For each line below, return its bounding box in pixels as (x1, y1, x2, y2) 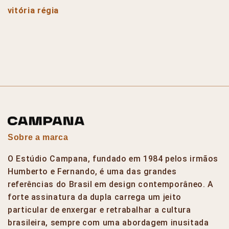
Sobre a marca (8, 132, 68, 142)
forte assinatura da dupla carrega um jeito (8, 192, 181, 202)
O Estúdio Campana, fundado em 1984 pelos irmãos (8, 153, 219, 164)
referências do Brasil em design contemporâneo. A (8, 179, 214, 189)
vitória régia (7, 5, 59, 15)
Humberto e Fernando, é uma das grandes (8, 166, 177, 176)
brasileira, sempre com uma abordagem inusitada (8, 217, 209, 227)
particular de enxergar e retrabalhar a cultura (8, 204, 191, 215)
